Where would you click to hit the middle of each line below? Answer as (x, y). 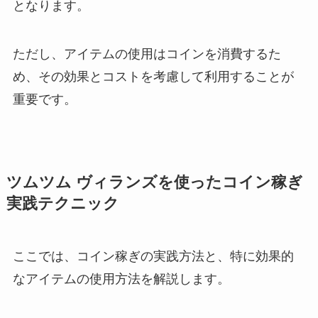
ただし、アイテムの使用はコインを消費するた (147, 54)
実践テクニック (62, 203)
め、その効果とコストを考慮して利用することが (153, 76)
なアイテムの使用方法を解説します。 (121, 279)
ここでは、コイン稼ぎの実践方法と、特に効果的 (153, 256)
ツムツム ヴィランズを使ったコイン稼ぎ (154, 182)
